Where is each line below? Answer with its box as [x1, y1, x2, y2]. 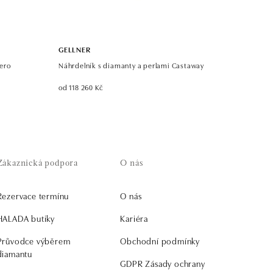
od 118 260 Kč [58, 82, 104, 92]
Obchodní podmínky [120, 235, 200, 247]
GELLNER [58, 44, 91, 54]
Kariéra [120, 212, 148, 224]
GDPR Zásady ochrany [120, 257, 205, 269]
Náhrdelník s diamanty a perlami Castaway [58, 60, 204, 70]
